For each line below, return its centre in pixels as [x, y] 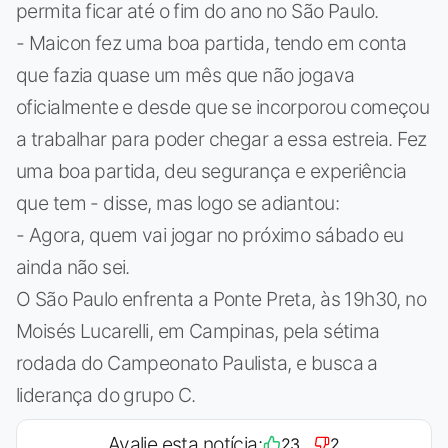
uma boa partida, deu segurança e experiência [211, 170]
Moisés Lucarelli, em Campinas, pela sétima [198, 330]
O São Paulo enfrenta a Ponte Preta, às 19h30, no [221, 298]
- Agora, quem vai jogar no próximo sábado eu [210, 234]
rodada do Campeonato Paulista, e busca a [197, 362]
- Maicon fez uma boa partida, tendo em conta [211, 42]
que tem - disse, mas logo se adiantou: [177, 202]
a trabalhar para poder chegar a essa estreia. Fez [221, 138]
